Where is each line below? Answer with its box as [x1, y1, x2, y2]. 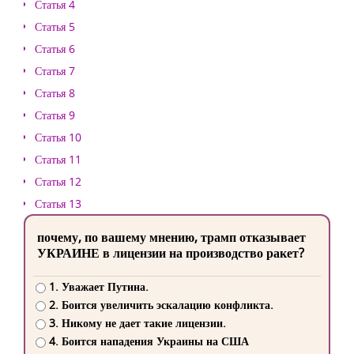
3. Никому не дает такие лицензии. [48, 315, 226, 331]
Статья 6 [35, 41, 75, 56]
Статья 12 [35, 174, 81, 189]
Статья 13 [35, 196, 81, 211]
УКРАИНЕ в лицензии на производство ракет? [37, 244, 304, 262]
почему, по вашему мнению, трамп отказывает [37, 228, 306, 246]
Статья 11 [35, 152, 81, 167]
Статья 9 [35, 107, 75, 122]
